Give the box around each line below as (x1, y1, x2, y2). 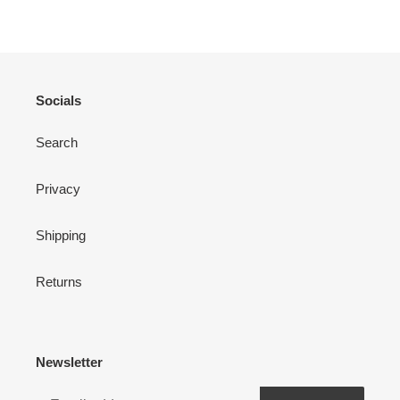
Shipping (36, 228, 86, 244)
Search (36, 135, 78, 151)
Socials (36, 92, 81, 108)
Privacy (36, 181, 80, 197)
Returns (36, 274, 82, 290)
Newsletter (36, 354, 103, 371)
